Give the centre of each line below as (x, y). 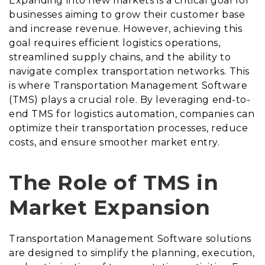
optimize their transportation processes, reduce (129, 128)
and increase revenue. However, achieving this (126, 29)
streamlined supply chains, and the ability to (120, 57)
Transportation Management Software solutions (130, 239)
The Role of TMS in (114, 183)
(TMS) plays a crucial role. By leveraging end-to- (130, 100)
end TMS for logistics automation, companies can (132, 114)
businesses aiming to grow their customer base (127, 15)
